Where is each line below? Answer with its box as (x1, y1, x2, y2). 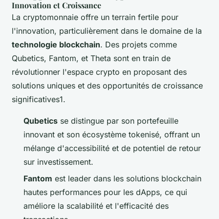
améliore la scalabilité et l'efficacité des (23, 201, 169, 211)
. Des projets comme (100, 40, 177, 50)
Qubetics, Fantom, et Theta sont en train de (12, 53, 171, 64)
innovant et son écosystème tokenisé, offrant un (23, 130, 200, 140)
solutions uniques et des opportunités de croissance (12, 81, 203, 91)
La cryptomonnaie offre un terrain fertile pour (12, 12, 178, 22)
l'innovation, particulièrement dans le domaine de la (12, 26, 202, 36)
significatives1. (12, 94, 66, 105)
